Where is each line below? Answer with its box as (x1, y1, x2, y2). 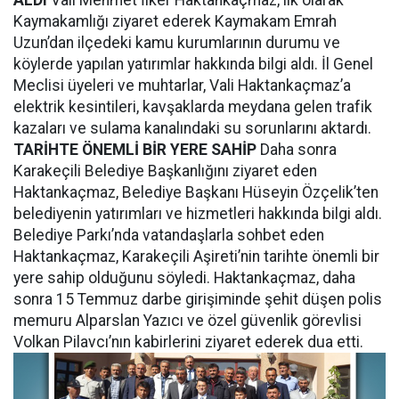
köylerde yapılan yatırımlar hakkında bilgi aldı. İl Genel (13, 55, 373, 73)
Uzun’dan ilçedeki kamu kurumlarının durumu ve (13, 34, 340, 52)
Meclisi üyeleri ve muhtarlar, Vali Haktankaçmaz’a (13, 77, 351, 94)
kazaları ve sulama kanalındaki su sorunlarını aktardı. (13, 119, 379, 137)
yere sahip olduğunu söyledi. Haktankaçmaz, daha (13, 269, 355, 287)
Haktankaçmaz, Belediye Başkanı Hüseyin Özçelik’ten (13, 183, 379, 201)
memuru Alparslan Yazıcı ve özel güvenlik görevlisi (13, 312, 362, 330)
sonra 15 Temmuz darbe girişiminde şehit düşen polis (13, 290, 382, 308)
